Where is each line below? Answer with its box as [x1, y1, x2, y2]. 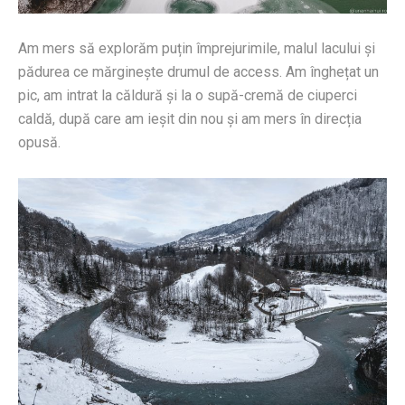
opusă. [18, 133, 61, 151]
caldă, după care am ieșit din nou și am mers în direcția [18, 109, 362, 127]
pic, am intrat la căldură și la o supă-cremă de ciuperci [18, 86, 357, 104]
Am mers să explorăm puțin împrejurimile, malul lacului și [18, 39, 375, 57]
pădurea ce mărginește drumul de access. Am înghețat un [18, 62, 379, 80]
